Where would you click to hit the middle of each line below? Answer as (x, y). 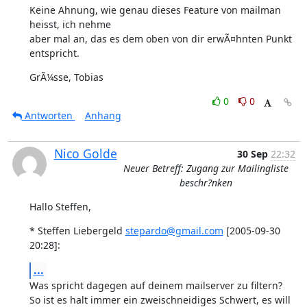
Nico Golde (85, 153)
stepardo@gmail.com (174, 231)
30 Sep (252, 154)
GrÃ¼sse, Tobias (66, 77)
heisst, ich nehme (70, 24)
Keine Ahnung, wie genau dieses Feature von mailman (155, 10)
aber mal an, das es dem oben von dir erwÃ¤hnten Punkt (160, 39)
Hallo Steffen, (60, 207)
